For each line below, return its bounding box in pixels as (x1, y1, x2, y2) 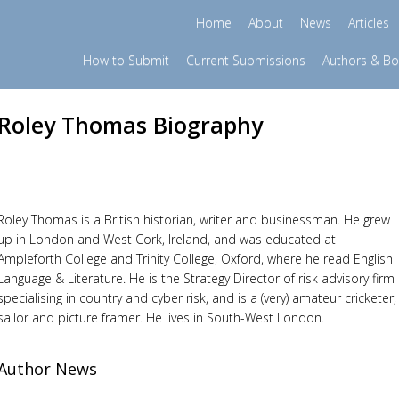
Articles (347, 14, 389, 31)
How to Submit (82, 52, 169, 69)
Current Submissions (185, 52, 305, 69)
